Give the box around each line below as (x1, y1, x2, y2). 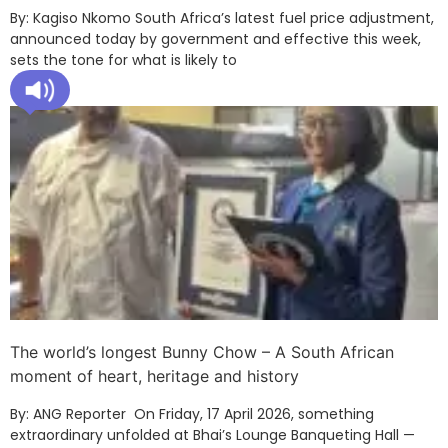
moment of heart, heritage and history (10, 365, 299, 386)
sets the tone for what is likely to (10, 49, 237, 70)
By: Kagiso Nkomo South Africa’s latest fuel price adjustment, (10, 7, 434, 28)
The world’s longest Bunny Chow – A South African (10, 341, 394, 362)
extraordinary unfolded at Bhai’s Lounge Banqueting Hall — (10, 424, 415, 445)
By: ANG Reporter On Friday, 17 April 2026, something (10, 403, 374, 424)
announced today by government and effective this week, (10, 28, 421, 49)
